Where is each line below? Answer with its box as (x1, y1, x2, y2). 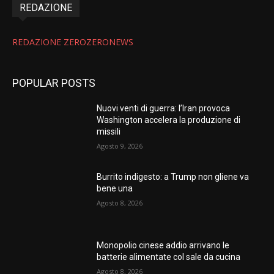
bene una (97, 183, 133, 193)
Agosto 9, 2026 (97, 141, 143, 151)
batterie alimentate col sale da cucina (97, 251, 241, 262)
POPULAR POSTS (12, 76, 95, 90)
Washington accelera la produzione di (97, 115, 241, 125)
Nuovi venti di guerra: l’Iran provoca (97, 103, 231, 114)
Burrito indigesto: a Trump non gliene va (97, 171, 250, 182)
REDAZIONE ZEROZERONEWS (12, 36, 133, 48)
